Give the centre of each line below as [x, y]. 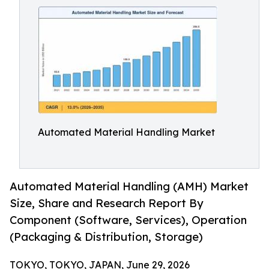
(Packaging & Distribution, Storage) [106, 237]
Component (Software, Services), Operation [128, 220]
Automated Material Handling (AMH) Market [129, 186]
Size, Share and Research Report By [107, 203]
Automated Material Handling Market [126, 132]
